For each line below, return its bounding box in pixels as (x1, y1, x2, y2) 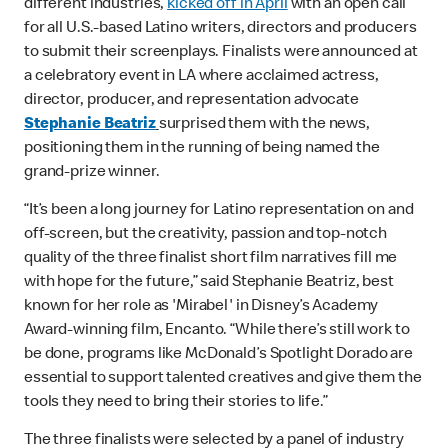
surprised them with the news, (158, 117, 370, 134)
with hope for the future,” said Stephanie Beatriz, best (24, 275, 394, 292)
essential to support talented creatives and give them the (24, 371, 422, 388)
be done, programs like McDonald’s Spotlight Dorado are (24, 347, 413, 364)
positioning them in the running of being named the (24, 141, 380, 158)
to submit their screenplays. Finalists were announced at (24, 45, 418, 62)
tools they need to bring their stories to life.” (24, 395, 328, 412)
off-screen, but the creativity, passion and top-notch (24, 227, 388, 244)
